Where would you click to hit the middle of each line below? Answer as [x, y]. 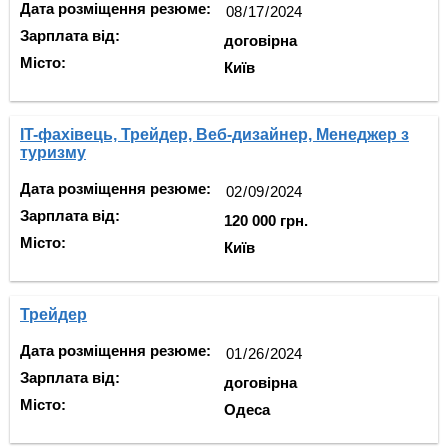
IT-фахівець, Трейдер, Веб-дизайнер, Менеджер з [214, 134]
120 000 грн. [266, 220]
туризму [53, 152]
